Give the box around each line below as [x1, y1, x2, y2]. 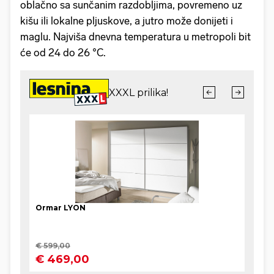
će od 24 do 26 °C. [20, 46, 106, 59]
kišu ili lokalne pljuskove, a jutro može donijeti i [20, 15, 233, 28]
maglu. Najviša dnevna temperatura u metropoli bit [20, 31, 251, 43]
